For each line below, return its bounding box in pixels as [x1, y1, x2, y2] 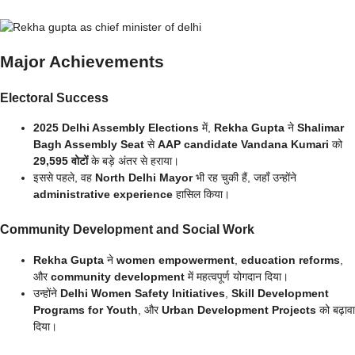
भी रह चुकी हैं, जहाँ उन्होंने [193, 171, 296, 185]
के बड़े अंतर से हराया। [88, 155, 179, 168]
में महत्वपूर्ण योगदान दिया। [185, 269, 288, 283]
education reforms [241, 253, 340, 266]
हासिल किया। [173, 188, 230, 201]
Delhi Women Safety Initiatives [60, 286, 225, 300]
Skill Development [231, 286, 329, 300]
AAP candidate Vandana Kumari [158, 138, 329, 151]
